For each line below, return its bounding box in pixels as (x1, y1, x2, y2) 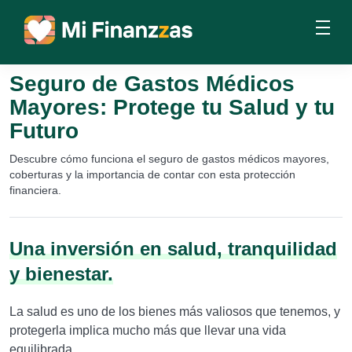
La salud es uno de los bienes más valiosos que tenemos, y (9, 305, 340, 318)
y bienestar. (9, 263, 113, 284)
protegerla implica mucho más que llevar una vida (9, 324, 286, 337)
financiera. (9, 184, 61, 196)
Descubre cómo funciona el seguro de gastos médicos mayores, (9, 152, 329, 165)
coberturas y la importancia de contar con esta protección (9, 168, 295, 181)
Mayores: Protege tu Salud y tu (9, 95, 335, 119)
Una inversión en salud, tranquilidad (9, 238, 337, 259)
